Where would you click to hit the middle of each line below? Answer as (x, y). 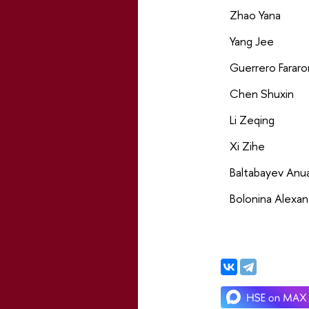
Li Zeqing (252, 120)
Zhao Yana (255, 15)
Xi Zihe (247, 146)
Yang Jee (251, 41)
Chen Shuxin (261, 94)
